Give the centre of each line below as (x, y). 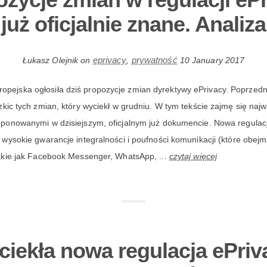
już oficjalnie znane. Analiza (133, 24)
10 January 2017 (212, 60)
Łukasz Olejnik (50, 60)
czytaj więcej (193, 156)
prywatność (154, 60)
